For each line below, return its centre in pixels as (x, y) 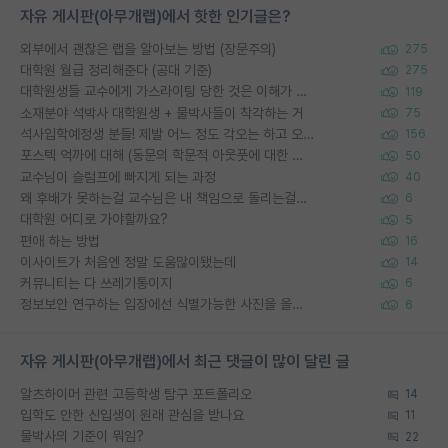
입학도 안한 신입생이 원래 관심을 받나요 (132, 415)
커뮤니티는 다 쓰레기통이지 (96, 283)
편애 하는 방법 (60, 240)
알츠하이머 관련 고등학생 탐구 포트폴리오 (136, 393)
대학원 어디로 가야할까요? (94, 219)
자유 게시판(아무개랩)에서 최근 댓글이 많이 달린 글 (185, 361)
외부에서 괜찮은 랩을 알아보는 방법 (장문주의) (148, 48)
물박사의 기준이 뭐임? (82, 436)
